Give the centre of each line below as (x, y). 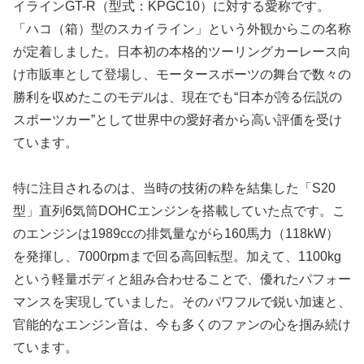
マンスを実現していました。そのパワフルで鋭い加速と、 (182, 302)
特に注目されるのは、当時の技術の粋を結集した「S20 (174, 188)
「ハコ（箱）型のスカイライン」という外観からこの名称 (182, 28)
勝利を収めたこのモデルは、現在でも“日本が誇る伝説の (178, 97)
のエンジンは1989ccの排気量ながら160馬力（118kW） (176, 234)
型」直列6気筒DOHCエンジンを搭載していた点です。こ (179, 211)
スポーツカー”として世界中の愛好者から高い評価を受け (178, 119)
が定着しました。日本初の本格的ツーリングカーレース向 (182, 51)
